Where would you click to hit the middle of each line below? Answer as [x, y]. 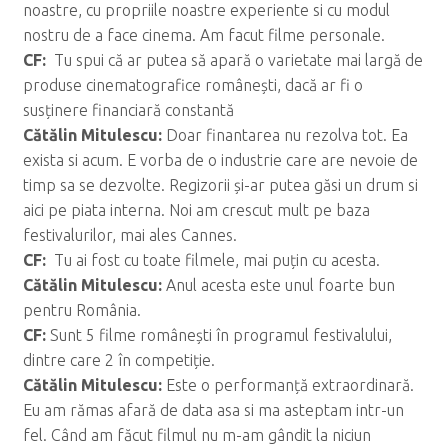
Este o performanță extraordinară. [289, 384]
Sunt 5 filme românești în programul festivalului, [220, 334]
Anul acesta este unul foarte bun [280, 284]
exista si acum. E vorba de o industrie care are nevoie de [220, 159]
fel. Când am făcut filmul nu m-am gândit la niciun [196, 434]
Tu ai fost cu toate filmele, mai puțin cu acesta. [214, 259]
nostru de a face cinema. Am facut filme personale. [203, 34]
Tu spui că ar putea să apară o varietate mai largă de [236, 59]
